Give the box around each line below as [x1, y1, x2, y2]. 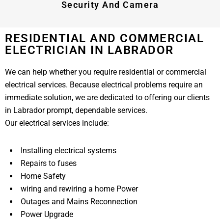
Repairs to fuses [21, 158, 79, 168]
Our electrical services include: [5, 118, 109, 128]
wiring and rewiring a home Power [21, 184, 140, 193]
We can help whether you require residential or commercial [5, 67, 206, 77]
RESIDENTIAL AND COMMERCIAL [5, 31, 204, 45]
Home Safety [21, 171, 68, 181]
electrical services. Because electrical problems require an [5, 80, 203, 89]
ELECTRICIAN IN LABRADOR [5, 43, 174, 57]
